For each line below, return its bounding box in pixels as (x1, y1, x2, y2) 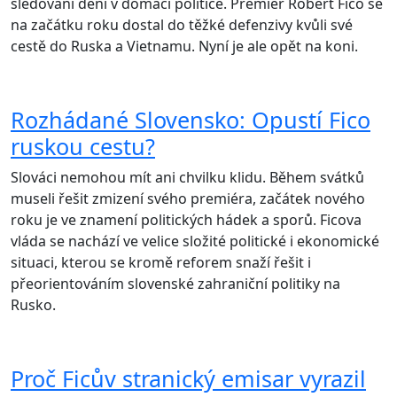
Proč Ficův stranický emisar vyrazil (11, 363, 366, 394)
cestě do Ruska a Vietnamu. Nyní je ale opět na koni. (11, 36, 358, 57)
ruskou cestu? (11, 131, 155, 162)
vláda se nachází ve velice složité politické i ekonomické (11, 231, 379, 252)
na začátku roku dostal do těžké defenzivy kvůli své (11, 15, 353, 35)
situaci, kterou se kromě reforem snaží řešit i (11, 253, 311, 273)
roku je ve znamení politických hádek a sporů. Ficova (11, 210, 362, 230)
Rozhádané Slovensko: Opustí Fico (11, 105, 370, 136)
